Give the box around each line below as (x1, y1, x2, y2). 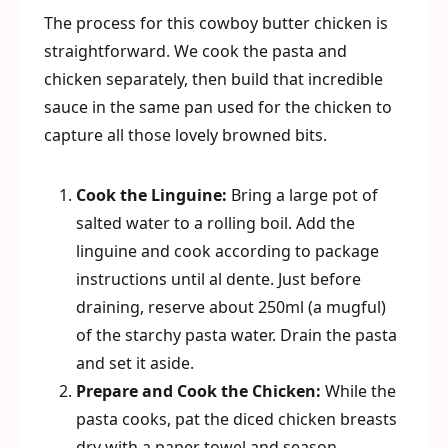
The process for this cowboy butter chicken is (44, 12, 388, 34)
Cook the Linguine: (76, 184, 227, 206)
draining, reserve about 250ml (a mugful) (76, 296, 386, 318)
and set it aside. (76, 352, 194, 374)
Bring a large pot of (227, 184, 378, 206)
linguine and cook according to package (76, 240, 379, 262)
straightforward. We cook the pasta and (44, 40, 347, 62)
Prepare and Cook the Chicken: (76, 380, 321, 402)
